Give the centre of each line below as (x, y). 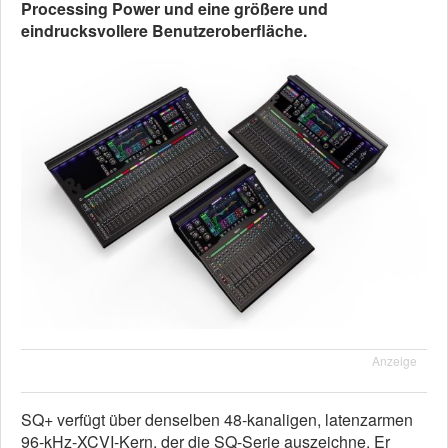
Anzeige (394, 360)
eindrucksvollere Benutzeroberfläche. (164, 30)
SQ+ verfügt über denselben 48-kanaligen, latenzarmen (217, 419)
